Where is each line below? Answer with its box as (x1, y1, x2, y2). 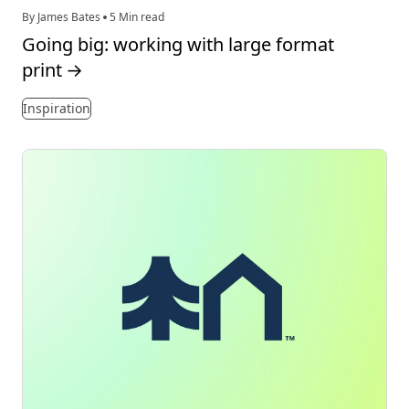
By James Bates (22, 8, 103, 25)
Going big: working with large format (22, 31, 334, 57)
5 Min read (107, 8, 164, 25)
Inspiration (23, 99, 90, 117)
